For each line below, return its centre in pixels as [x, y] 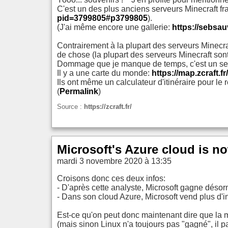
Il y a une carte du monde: [104, 73]
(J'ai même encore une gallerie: [115, 27]
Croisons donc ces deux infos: [111, 178]
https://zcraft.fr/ [108, 107]
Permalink [79, 92]
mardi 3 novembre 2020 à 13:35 [114, 161]
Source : [70, 107]
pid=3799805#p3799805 [102, 18]
